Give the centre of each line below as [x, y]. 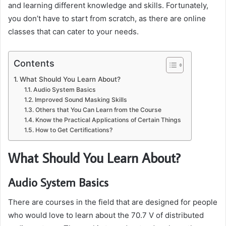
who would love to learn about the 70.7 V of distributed [106, 215]
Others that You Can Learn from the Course [98, 110]
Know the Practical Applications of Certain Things [108, 120]
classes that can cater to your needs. [73, 32]
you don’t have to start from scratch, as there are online [107, 19]
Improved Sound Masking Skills [81, 100]
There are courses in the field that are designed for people [113, 202]
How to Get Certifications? [74, 130]
